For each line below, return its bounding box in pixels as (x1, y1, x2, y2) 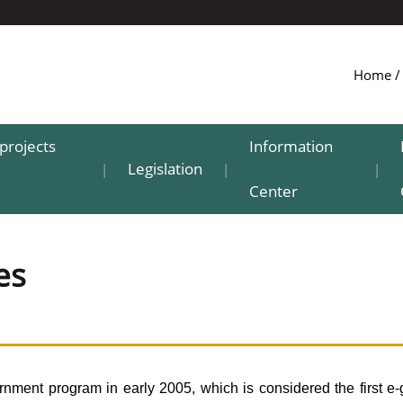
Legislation (127, 158, 202, 179)
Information (248, 136, 333, 157)
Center (248, 181, 298, 201)
